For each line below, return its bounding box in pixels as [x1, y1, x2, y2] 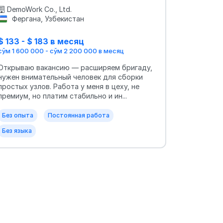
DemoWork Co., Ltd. [7, 4, 72, 13]
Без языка [2, 127, 32, 135]
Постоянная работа [48, 111, 110, 119]
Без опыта [2, 111, 33, 119]
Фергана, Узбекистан [9, 14, 84, 23]
